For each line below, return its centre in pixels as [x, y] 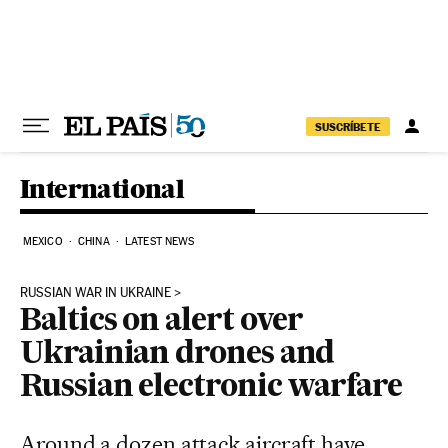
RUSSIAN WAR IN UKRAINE [95, 292]
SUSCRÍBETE [348, 126]
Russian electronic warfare [211, 388]
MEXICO [43, 241]
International [102, 188]
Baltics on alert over [162, 322]
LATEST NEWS [160, 241]
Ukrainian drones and [177, 355]
